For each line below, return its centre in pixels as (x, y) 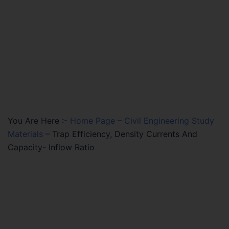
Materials (25, 134)
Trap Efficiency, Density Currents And (125, 134)
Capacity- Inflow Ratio (51, 147)
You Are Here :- (38, 121)
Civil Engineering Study (169, 121)
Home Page (93, 121)
